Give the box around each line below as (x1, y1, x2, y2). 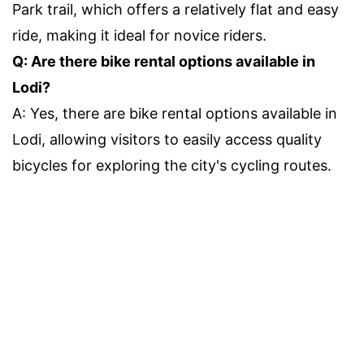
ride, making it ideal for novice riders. (12, 26, 266, 44)
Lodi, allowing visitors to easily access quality (12, 130, 322, 148)
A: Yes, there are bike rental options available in (12, 104, 337, 122)
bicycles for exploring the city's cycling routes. (12, 156, 331, 174)
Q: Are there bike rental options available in (12, 52, 315, 70)
